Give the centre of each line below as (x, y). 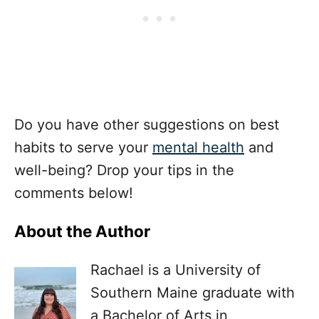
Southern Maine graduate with (193, 293)
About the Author (82, 231)
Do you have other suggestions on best (147, 125)
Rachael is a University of (176, 270)
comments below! (74, 193)
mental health (198, 148)
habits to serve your (83, 148)
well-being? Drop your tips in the (124, 171)
